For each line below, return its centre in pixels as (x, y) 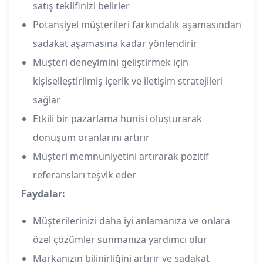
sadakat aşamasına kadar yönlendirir (115, 44)
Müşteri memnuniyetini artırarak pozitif (121, 156)
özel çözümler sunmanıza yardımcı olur (120, 240)
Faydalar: (43, 194)
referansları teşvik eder (85, 175)
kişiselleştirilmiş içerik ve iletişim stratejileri (128, 81)
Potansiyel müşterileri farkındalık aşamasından (137, 25)
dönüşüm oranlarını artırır (91, 138)
